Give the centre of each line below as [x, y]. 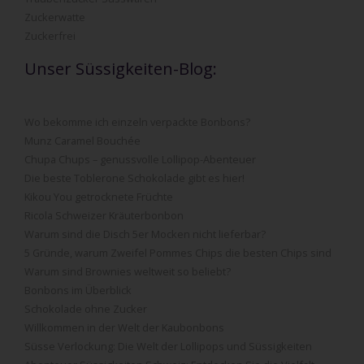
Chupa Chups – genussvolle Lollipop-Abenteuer [140, 160]
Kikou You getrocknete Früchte [99, 197]
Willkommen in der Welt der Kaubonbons [124, 328]
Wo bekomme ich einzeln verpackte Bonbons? [137, 122]
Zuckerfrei [50, 36]
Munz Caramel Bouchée [82, 141]
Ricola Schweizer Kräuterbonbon [104, 216]
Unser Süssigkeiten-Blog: [121, 69]
